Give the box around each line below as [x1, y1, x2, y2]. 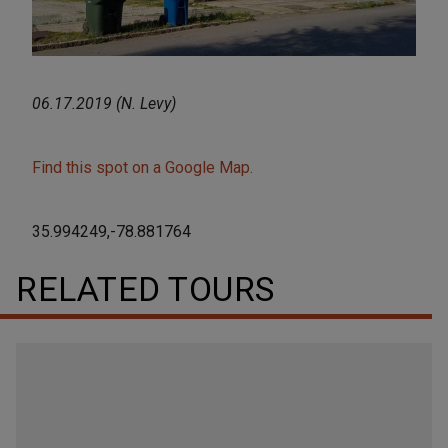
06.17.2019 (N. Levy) [32, 94, 176, 114]
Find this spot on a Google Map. [32, 158, 253, 178]
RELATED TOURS [16, 269, 275, 310]
